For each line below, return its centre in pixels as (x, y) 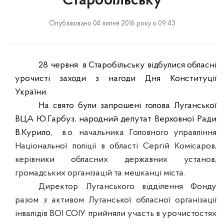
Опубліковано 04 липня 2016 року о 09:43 (112, 24)
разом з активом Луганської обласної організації (116, 200)
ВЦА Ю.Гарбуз (45, 119)
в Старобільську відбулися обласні (149, 65)
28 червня (59, 65)
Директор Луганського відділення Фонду (127, 187)
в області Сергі (133, 146)
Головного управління (173, 133)
